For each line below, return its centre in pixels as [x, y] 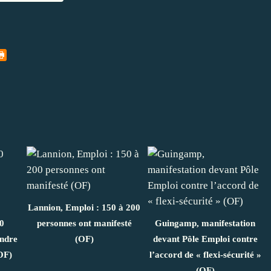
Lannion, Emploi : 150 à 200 [84, 207]
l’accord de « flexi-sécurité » [205, 254]
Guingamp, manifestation [205, 223]
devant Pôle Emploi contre [205, 239]
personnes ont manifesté [84, 223]
